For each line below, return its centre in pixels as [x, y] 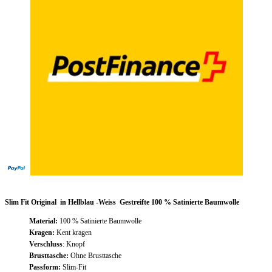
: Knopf [75, 244]
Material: [43, 221]
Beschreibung [33, 183]
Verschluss [46, 244]
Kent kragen [74, 232]
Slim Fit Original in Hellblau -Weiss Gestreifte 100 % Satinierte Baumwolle [122, 202]
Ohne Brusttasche [96, 255]
